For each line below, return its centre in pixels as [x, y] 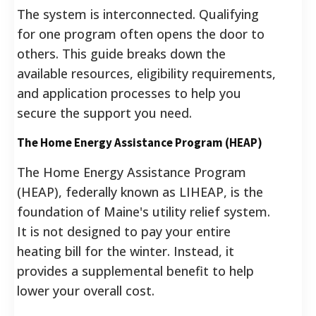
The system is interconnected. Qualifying [138, 14]
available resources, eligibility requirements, [146, 73]
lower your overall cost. [86, 290]
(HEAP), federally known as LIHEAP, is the [140, 192]
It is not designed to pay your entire [124, 231]
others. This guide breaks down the [121, 53]
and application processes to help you [129, 93]
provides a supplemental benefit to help [135, 271]
